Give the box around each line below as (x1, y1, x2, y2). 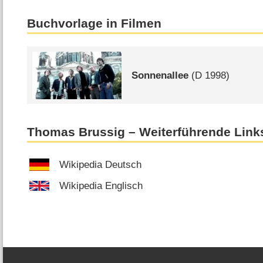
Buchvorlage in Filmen (27, 16, 162, 31)
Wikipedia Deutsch (59, 159, 142, 170)
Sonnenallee (131, 69, 189, 81)
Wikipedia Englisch (59, 180, 143, 191)
